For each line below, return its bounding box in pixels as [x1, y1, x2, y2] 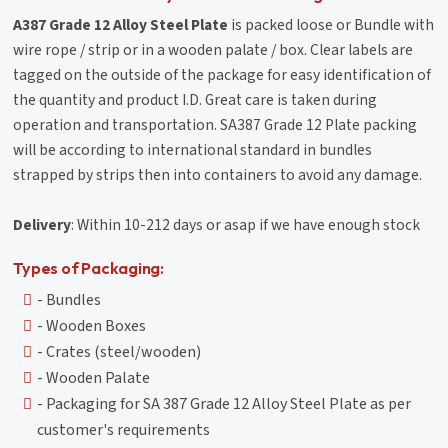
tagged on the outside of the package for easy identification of [13, 63, 432, 86]
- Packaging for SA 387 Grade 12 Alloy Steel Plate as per [37, 392, 412, 415]
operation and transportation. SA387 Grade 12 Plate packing [13, 113, 418, 136]
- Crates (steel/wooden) [37, 340, 202, 363]
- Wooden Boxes [37, 314, 147, 337]
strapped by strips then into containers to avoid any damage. [13, 163, 423, 186]
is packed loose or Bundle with [228, 13, 435, 36]
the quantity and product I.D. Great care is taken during [13, 88, 378, 111]
